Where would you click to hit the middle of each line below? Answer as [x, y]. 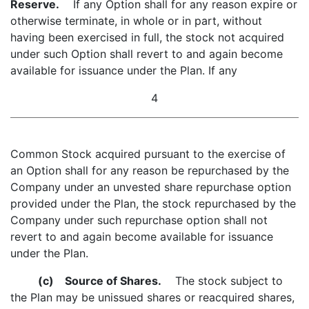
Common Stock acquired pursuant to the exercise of [148, 154]
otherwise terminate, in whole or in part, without [136, 21]
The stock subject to [222, 281]
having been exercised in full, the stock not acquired [147, 37]
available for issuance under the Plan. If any [124, 70]
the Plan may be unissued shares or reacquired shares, [152, 297]
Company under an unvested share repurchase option [151, 187]
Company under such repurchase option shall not [139, 220]
